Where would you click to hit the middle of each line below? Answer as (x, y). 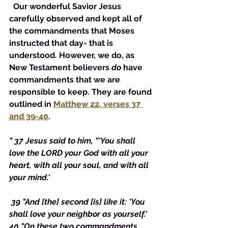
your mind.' (30, 177)
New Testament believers (60, 67)
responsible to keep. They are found (81, 92)
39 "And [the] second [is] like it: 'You (78, 202)
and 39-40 (29, 116)
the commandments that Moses (73, 31)
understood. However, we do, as (73, 55)
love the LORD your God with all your (80, 153)
